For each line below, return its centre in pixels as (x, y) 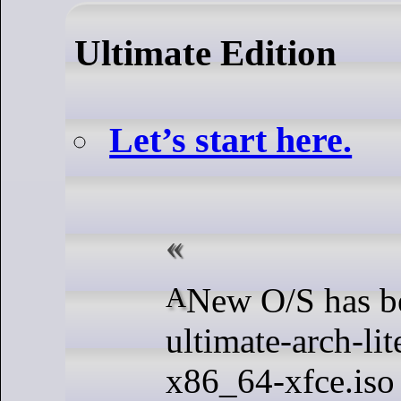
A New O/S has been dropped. (176, 298)
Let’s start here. (231, 141)
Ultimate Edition (205, 53)
